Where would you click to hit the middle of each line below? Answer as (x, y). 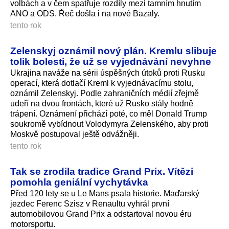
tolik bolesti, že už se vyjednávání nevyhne (111, 61)
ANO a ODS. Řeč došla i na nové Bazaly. (85, 13)
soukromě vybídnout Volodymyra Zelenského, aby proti (109, 124)
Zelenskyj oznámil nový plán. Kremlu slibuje (113, 50)
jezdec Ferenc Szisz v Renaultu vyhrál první (90, 203)
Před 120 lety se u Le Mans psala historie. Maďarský (105, 193)
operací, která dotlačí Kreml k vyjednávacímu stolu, (102, 83)
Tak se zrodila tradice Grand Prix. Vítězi (102, 171)
